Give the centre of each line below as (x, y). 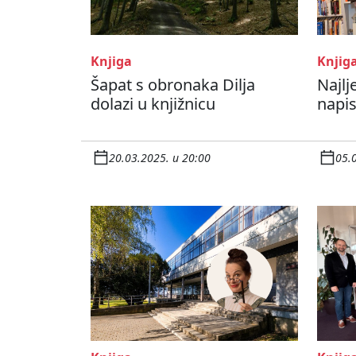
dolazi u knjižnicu (153, 104)
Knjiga (111, 62)
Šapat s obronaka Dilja (173, 85)
